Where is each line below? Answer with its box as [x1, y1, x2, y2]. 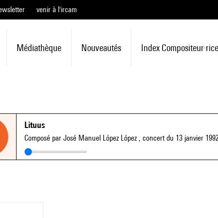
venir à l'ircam [36, 5, 77, 14]
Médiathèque [16, 42, 61, 53]
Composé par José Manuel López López [24, 133, 139, 143]
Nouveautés [81, 42, 121, 53]
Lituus [24, 120, 45, 130]
